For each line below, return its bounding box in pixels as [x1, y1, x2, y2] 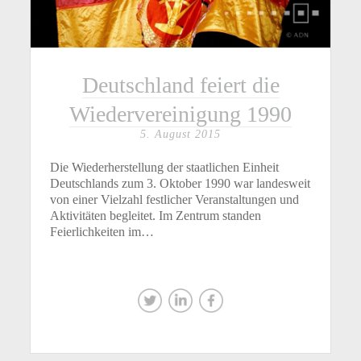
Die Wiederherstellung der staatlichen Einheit [50, 160, 280, 175]
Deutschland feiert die [81, 73, 280, 98]
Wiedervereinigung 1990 [69, 102, 292, 127]
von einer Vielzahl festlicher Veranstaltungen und [50, 193, 300, 207]
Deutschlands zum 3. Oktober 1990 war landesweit [50, 176, 311, 191]
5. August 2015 [140, 128, 221, 141]
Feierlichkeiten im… [50, 225, 155, 239]
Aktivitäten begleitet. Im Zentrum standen [50, 209, 262, 223]
